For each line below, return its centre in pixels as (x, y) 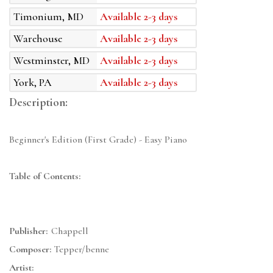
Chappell (70, 231)
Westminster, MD (51, 61)
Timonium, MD (48, 17)
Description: (38, 103)
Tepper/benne (80, 250)
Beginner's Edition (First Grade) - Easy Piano (98, 140)
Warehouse (38, 39)
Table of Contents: (45, 176)
